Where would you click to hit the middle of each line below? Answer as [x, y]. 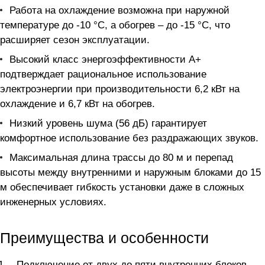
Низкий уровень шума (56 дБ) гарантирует [108, 123]
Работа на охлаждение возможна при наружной [119, 10]
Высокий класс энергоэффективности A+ [105, 59]
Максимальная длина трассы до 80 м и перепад [121, 158]
